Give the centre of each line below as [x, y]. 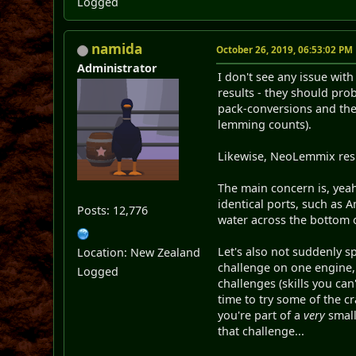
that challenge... [261, 331]
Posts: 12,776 [113, 211]
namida [117, 49]
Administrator [118, 68]
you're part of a [261, 315]
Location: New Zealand [139, 253]
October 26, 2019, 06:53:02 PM [285, 50]
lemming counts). [265, 125]
